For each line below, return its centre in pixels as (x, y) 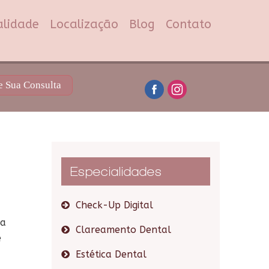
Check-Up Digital (114, 205)
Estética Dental (111, 254)
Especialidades (116, 171)
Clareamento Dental (123, 230)
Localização (84, 24)
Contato (189, 24)
